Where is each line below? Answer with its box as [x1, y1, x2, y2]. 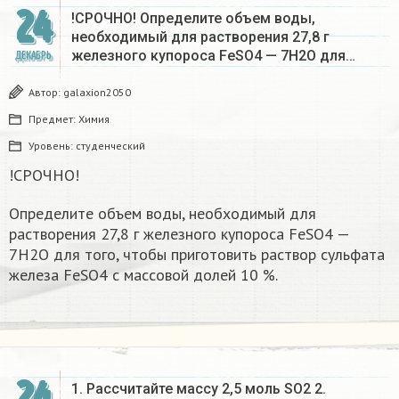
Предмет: [28, 111, 78, 126]
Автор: [28, 85, 63, 99]
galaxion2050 [63, 85, 131, 99]
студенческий [76, 138, 145, 152]
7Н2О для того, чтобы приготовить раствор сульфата [9, 243, 385, 265]
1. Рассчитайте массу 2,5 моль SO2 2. [71, 379, 326, 397]
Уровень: [28, 138, 76, 152]
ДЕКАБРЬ [14, 48, 52, 62]
